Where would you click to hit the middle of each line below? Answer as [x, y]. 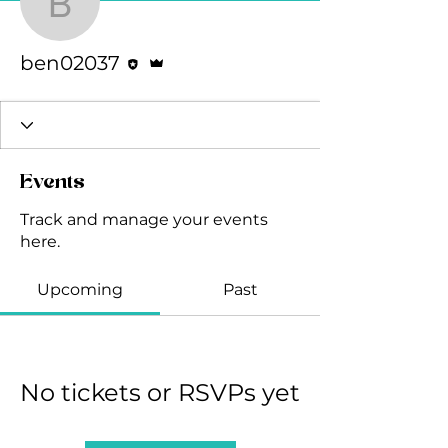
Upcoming [80, 289]
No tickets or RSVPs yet [160, 392]
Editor [151, 47]
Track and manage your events [144, 219]
